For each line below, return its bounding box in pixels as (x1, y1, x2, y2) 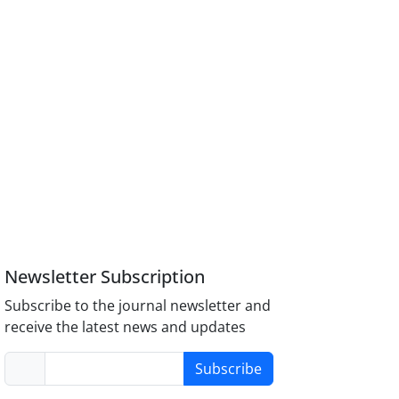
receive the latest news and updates (4, 317, 247, 338)
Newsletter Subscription (4, 265, 206, 289)
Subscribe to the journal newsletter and (4, 296, 272, 316)
